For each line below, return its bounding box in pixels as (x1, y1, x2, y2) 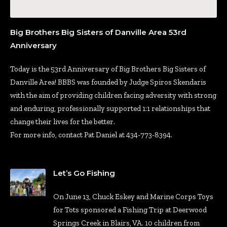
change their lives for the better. (10, 117, 115, 127)
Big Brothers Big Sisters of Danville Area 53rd (10, 27, 186, 37)
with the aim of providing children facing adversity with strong (10, 91, 216, 100)
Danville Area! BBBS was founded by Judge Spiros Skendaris (10, 78, 206, 87)
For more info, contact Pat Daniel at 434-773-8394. (10, 130, 172, 140)
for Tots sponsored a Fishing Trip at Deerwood (53, 205, 207, 215)
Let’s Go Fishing (53, 168, 115, 178)
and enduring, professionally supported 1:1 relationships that (10, 104, 210, 113)
